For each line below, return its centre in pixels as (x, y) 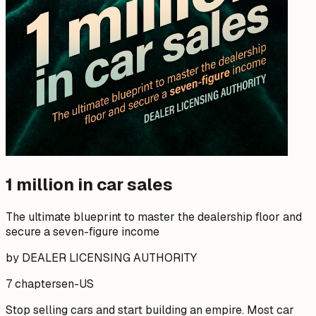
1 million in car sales (89, 184)
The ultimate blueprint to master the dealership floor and (154, 217)
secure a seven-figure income (83, 231)
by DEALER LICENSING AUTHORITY (101, 257)
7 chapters (34, 284)
